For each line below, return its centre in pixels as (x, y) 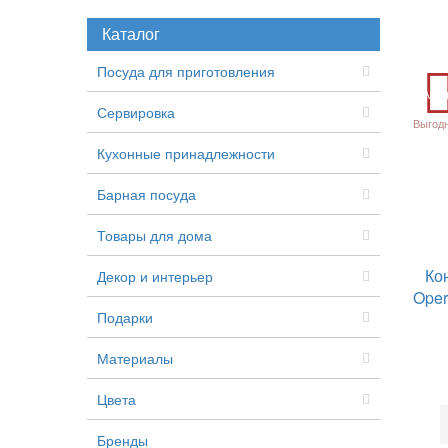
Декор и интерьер (155, 276)
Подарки (125, 317)
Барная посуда (146, 194)
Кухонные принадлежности (186, 153)
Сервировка (136, 112)
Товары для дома (154, 235)
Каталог (131, 33)
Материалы (135, 358)
